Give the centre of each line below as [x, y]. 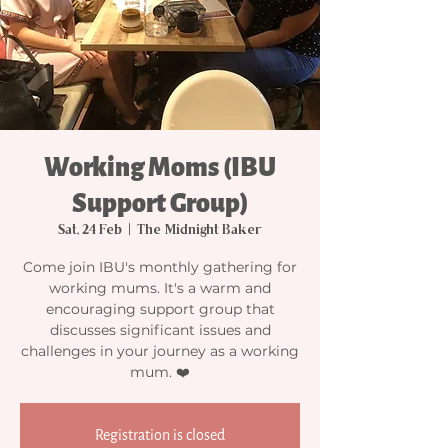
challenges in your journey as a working [160, 350]
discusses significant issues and [160, 329]
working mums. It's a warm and [160, 287]
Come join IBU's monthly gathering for [160, 266]
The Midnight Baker [199, 230]
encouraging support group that [160, 308]
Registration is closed [160, 435]
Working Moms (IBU [160, 167]
